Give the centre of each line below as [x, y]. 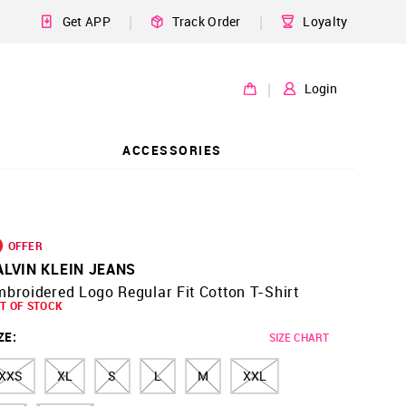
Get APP [86, 21]
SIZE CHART [299, 337]
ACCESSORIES [172, 150]
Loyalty [325, 21]
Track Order [207, 21]
